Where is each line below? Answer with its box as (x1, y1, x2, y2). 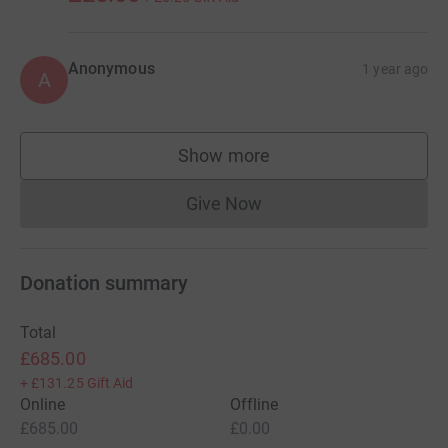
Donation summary (20, 270, 188, 295)
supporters (223, 154, 311, 176)
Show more (178, 144, 270, 166)
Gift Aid (86, 374, 134, 391)
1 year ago (362, 60, 428, 77)
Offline (230, 394, 279, 414)
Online (20, 394, 66, 414)
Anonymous (68, 58, 155, 78)
